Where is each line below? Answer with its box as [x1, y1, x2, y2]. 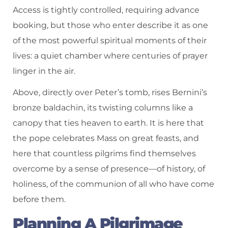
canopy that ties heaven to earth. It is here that [13, 118, 204, 128]
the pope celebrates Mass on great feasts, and [13, 133, 199, 144]
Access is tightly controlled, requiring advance [13, 5, 199, 15]
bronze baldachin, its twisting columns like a [13, 103, 193, 113]
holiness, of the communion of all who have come [13, 179, 214, 189]
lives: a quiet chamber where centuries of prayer [13, 50, 208, 61]
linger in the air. [13, 66, 75, 76]
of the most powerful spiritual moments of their [13, 35, 207, 45]
